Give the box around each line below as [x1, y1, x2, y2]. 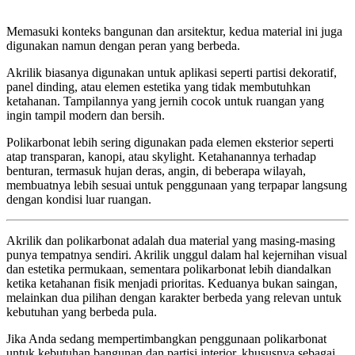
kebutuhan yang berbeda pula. [6, 304, 157, 319]
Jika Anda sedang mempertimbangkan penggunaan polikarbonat [6, 331, 326, 345]
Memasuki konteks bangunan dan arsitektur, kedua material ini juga [6, 24, 342, 38]
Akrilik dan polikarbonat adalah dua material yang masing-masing [6, 233, 335, 247]
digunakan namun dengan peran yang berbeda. [6, 38, 240, 52]
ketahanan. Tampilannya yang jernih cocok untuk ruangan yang [6, 94, 324, 108]
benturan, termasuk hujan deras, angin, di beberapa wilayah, [6, 163, 306, 177]
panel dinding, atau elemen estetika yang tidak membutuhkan [6, 79, 311, 94]
